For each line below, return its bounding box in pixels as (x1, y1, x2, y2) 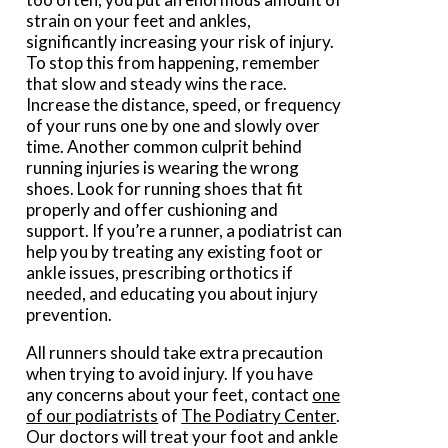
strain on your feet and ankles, (26, 9, 252, 31)
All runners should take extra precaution (26, 341, 324, 363)
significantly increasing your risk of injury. (26, 30, 335, 52)
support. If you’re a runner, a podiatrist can (26, 219, 343, 241)
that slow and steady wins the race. (26, 72, 288, 94)
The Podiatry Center (181, 404, 337, 426)
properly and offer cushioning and (26, 198, 279, 220)
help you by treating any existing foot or (26, 240, 324, 262)
